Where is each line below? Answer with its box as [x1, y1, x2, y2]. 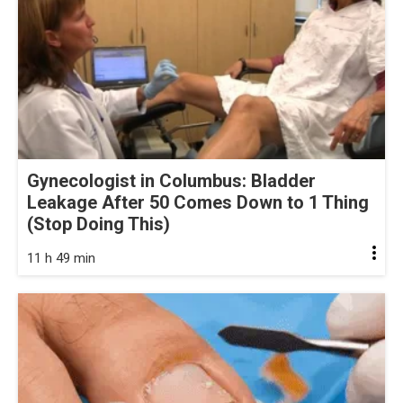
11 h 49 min [27, 250, 95, 267]
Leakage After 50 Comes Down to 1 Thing [27, 192, 369, 214]
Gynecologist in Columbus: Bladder [27, 170, 316, 193]
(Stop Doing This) [27, 213, 170, 236]
